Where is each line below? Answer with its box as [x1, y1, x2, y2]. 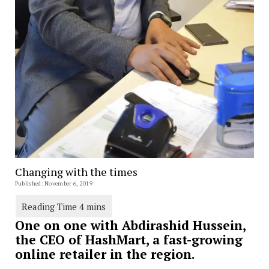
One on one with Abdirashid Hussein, [14, 217, 246, 234]
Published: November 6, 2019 [14, 180, 92, 188]
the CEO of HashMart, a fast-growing [14, 231, 243, 249]
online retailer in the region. [14, 246, 195, 263]
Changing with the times [14, 165, 138, 180]
